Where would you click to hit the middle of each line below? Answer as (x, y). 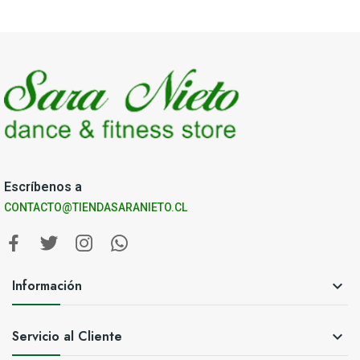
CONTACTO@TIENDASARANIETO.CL (96, 208)
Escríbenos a (43, 187)
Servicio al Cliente (67, 337)
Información (47, 286)
